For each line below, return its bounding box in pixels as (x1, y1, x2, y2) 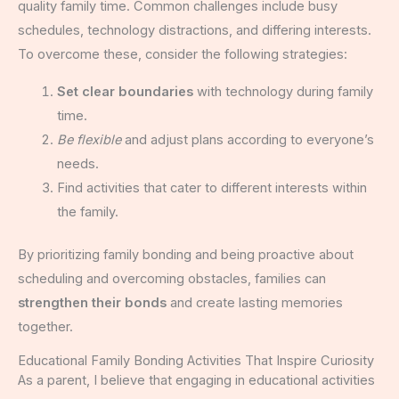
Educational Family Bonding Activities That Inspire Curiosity (18, 352, 374, 369)
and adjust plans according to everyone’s (120, 131, 374, 148)
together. (18, 319, 73, 336)
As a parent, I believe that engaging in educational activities (18, 371, 375, 388)
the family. (56, 203, 118, 220)
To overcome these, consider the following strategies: (18, 45, 347, 62)
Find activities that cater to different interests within (56, 179, 367, 196)
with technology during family (192, 83, 373, 100)
